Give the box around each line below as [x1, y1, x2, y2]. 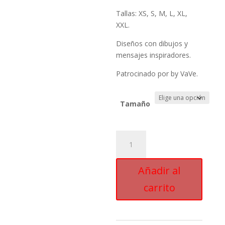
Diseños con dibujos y [116, 39, 188, 48]
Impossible [116, 143, 151, 152]
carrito [143, 181, 175, 194]
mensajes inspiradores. [116, 50, 191, 60]
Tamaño [120, 99, 151, 108]
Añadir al [138, 164, 181, 177]
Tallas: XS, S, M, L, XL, [116, 9, 188, 18]
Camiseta [116, 131, 147, 141]
